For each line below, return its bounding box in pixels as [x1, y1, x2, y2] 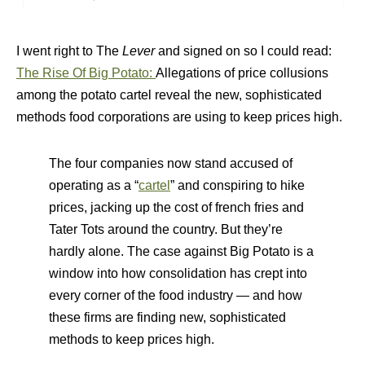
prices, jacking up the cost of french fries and [49, 200, 304, 215]
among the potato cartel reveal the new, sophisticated [16, 88, 322, 103]
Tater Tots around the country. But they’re [49, 222, 283, 237]
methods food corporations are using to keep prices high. [16, 110, 342, 125]
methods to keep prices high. [49, 332, 214, 347]
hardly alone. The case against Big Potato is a [49, 244, 314, 259]
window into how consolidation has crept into [49, 266, 307, 281]
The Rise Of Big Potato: [16, 66, 156, 81]
